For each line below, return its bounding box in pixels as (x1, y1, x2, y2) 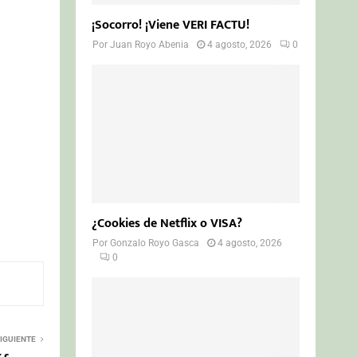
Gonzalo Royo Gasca (110, 237, 200, 249)
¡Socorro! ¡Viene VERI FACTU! (92, 14, 250, 36)
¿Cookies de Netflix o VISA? (92, 212, 243, 234)
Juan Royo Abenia (110, 38, 190, 50)
